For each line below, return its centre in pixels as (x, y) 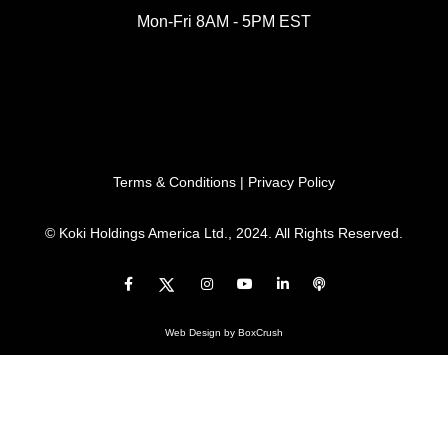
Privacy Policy (291, 182)
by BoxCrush (252, 333)
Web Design (193, 333)
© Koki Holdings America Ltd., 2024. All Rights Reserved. (224, 233)
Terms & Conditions (174, 182)
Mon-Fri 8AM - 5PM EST (224, 22)
